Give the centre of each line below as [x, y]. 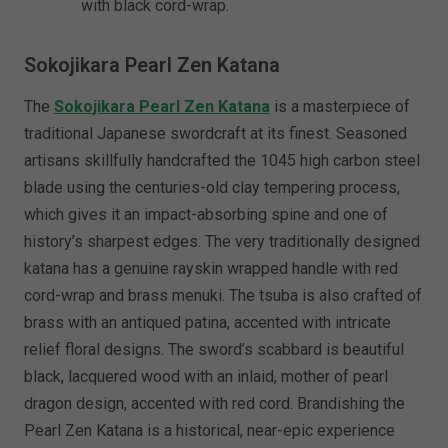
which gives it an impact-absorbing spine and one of [206, 215]
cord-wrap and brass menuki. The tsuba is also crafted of [223, 296]
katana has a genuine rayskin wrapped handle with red [211, 269]
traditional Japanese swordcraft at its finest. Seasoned [216, 134]
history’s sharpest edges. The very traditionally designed [222, 242]
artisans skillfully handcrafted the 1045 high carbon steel [222, 161]
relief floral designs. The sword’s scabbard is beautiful [214, 350]
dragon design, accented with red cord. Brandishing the [215, 404]
